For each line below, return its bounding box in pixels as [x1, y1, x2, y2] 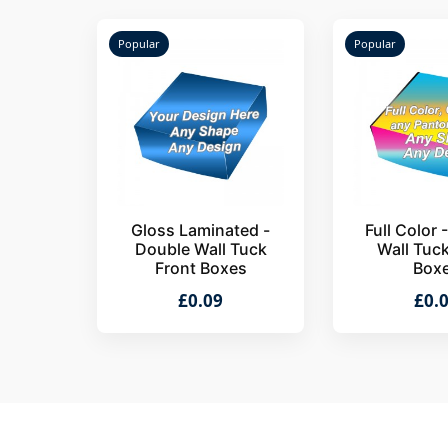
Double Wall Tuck [134, 239, 267, 259]
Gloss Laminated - [131, 220, 270, 240]
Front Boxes [154, 258, 247, 278]
